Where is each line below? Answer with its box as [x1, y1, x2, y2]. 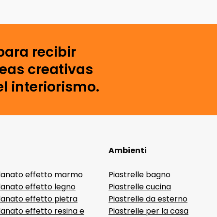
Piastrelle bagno [108, 169, 170, 180]
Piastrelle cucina [108, 181, 171, 192]
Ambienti [108, 145, 147, 156]
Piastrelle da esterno [108, 193, 187, 204]
